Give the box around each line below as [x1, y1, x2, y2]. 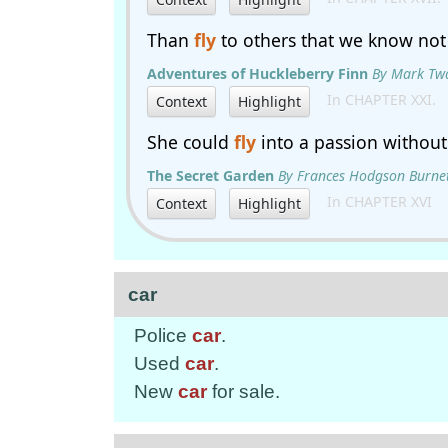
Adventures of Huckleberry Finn [147, 64, 368, 83]
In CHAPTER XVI [315, 192, 432, 212]
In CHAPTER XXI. [315, 90, 436, 110]
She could [147, 130, 234, 154]
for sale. [207, 381, 280, 402]
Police [134, 325, 192, 346]
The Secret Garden [147, 166, 274, 185]
